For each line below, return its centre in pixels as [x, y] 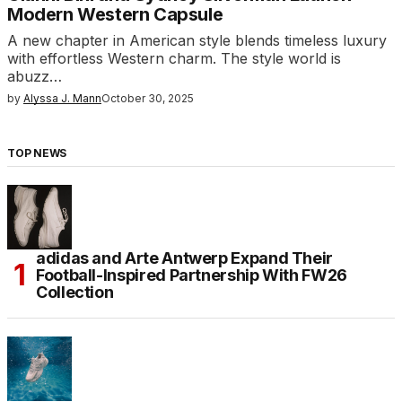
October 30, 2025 [148, 99]
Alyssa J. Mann [62, 99]
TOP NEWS [37, 153]
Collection [75, 293]
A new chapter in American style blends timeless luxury [197, 41]
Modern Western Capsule [115, 15]
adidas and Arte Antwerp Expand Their [185, 258]
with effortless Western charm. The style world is [174, 59]
